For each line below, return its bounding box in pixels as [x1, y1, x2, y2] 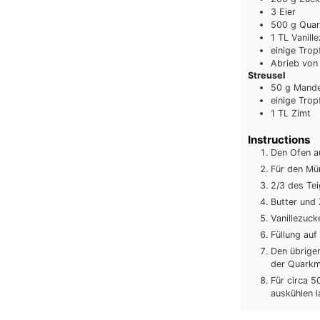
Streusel [248, 69, 285, 81]
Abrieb [271, 57, 299, 69]
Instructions [248, 133, 310, 147]
